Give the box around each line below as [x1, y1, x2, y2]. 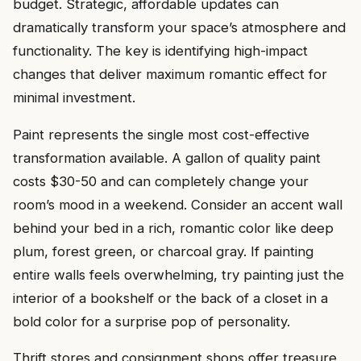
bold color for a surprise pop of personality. [13, 313, 290, 330]
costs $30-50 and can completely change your [13, 172, 309, 189]
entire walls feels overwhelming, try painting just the [13, 266, 344, 283]
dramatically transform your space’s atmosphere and [13, 19, 346, 35]
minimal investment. [13, 89, 135, 106]
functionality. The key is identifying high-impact [13, 42, 308, 59]
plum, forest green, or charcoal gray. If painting [13, 243, 313, 259]
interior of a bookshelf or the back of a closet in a [13, 289, 328, 306]
